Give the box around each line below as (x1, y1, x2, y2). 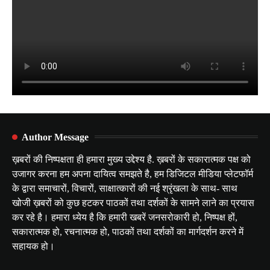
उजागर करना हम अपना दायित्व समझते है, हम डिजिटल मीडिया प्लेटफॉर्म (12, 168, 253, 179)
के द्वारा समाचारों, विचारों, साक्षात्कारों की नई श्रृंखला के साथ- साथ (12, 183, 237, 193)
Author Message (22, 131, 89, 142)
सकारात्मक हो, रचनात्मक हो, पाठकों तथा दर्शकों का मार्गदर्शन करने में (12, 226, 243, 237)
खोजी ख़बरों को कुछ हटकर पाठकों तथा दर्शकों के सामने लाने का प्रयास (12, 197, 254, 208)
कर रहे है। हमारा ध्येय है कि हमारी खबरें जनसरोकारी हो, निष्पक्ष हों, (12, 212, 237, 222)
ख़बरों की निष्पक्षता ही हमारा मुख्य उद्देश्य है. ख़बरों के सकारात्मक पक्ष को (12, 154, 251, 165)
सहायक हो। (12, 240, 55, 251)
